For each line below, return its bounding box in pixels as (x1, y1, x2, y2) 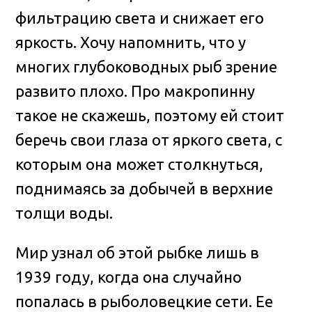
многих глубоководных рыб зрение (15, 57, 278, 75)
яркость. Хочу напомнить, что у (15, 33, 247, 51)
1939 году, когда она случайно (15, 268, 242, 286)
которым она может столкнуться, (15, 155, 264, 173)
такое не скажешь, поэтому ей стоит (15, 106, 285, 124)
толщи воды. (15, 203, 114, 221)
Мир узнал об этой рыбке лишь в (15, 244, 260, 262)
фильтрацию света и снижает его (15, 8, 265, 26)
